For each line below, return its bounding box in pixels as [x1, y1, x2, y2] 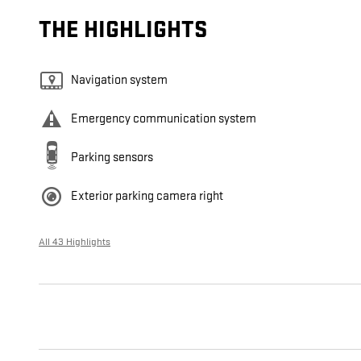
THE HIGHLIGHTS [39, 16, 207, 45]
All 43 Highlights [39, 235, 110, 249]
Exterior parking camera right [71, 189, 223, 205]
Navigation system [71, 73, 168, 89]
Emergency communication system [71, 111, 256, 127]
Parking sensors [71, 150, 153, 166]
